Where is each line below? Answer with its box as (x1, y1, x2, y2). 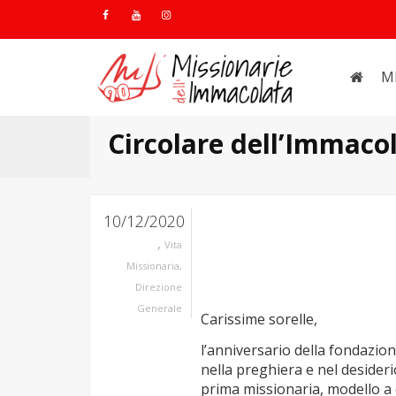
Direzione (135, 280, 182, 293)
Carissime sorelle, (201, 308, 317, 329)
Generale (137, 301, 182, 315)
